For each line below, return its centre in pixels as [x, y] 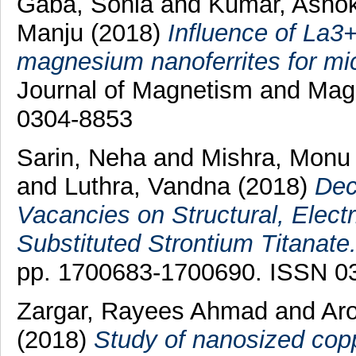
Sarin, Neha [81, 158]
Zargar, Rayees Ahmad [142, 311]
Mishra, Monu [275, 158]
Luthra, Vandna [147, 187]
